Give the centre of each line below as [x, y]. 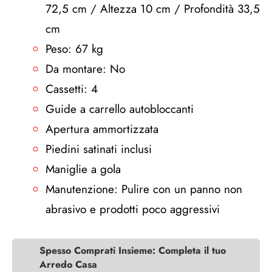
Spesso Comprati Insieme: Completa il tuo [133, 250]
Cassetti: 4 [72, 89]
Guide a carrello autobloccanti [120, 109]
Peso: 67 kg [74, 49]
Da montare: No [85, 69]
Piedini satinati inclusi [99, 149]
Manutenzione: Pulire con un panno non [144, 189]
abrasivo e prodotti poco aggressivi [133, 209]
